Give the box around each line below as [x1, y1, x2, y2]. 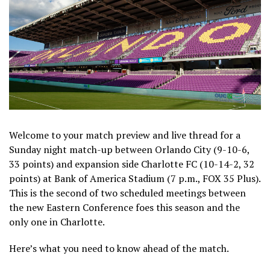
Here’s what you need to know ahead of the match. [9, 241, 229, 255]
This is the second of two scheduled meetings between [9, 186, 246, 199]
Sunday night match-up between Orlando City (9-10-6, [9, 142, 250, 156]
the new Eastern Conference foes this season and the [9, 200, 240, 214]
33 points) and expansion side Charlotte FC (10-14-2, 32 [9, 157, 254, 171]
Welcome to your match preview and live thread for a [9, 128, 240, 142]
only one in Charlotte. [9, 215, 105, 228]
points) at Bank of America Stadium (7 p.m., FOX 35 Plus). [9, 171, 260, 185]
